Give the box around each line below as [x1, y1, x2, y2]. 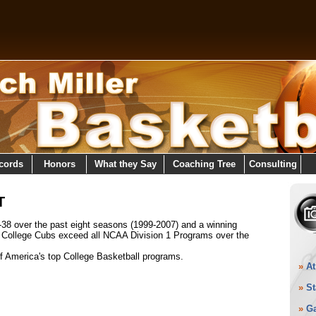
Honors [43, 159, 75, 169]
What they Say [94, 159, 157, 169]
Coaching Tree [173, 159, 236, 169]
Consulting [248, 159, 297, 169]
